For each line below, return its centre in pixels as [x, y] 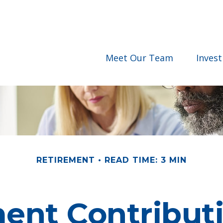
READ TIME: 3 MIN [146, 160]
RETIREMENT [66, 160]
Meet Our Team [140, 57]
